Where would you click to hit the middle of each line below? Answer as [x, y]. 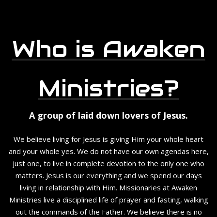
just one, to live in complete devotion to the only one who [108, 163]
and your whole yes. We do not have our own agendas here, [108, 151]
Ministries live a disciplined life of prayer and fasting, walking [108, 200]
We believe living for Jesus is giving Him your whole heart [108, 139]
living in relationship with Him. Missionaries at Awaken [108, 188]
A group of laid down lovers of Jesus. [108, 115]
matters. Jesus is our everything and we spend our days [108, 176]
